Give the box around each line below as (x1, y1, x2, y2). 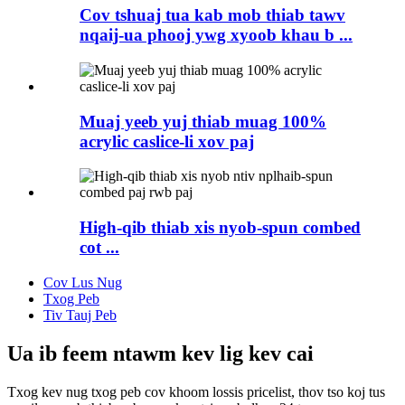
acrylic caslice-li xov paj (80, 131, 254, 151)
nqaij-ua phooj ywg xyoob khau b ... (80, 25, 353, 45)
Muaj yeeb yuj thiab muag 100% (80, 111, 326, 131)
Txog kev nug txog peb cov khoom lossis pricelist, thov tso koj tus (7, 383, 385, 400)
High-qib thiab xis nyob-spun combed (80, 218, 361, 238)
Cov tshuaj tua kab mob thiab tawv (80, 5, 345, 25)
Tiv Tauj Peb (43, 306, 117, 323)
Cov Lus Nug (43, 274, 122, 290)
